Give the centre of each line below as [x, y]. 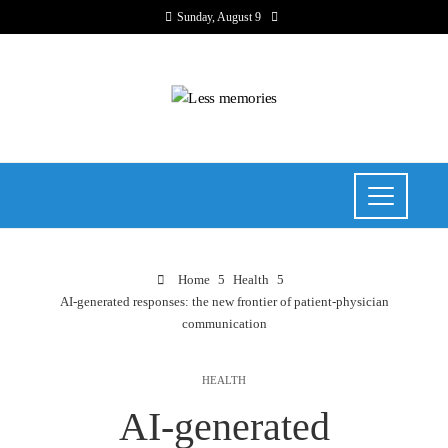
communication [224, 324]
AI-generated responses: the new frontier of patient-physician [224, 302]
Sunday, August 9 [219, 17]
